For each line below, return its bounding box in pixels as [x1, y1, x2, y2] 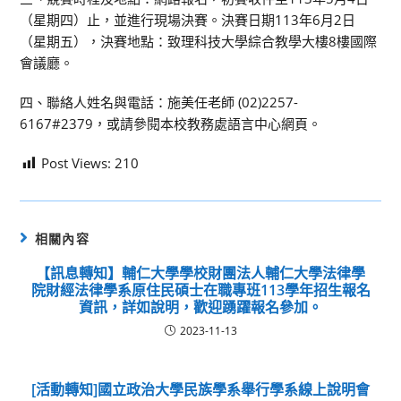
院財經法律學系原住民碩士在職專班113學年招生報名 [30, 280, 371, 300]
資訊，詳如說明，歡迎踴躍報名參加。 [79, 297, 322, 317]
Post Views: [41, 154, 112, 172]
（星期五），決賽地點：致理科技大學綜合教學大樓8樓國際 [20, 32, 378, 50]
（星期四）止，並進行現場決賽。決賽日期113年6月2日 [20, 11, 356, 29]
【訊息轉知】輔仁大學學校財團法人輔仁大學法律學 [36, 263, 365, 283]
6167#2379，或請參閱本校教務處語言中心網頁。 [20, 115, 322, 132]
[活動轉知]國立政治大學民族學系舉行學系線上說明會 [31, 380, 370, 399]
